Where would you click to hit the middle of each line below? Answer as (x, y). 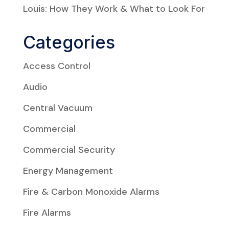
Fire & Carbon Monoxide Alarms (91, 191)
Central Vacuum (58, 108)
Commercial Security (69, 150)
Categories (69, 42)
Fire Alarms (47, 212)
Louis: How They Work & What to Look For (114, 8)
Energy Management (68, 170)
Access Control (56, 66)
